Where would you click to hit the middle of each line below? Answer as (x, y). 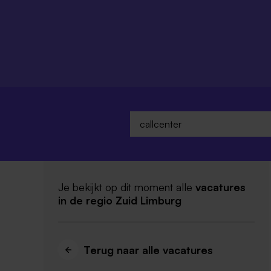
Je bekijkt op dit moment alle (127, 187)
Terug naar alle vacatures (148, 250)
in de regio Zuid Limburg (120, 200)
